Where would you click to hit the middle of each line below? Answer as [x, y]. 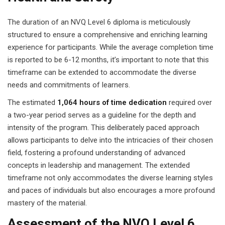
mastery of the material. [47, 203]
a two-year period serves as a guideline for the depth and [102, 115]
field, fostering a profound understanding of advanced [96, 153]
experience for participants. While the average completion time [110, 47]
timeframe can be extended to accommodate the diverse [102, 72]
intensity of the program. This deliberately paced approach [103, 128]
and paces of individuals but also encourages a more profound [111, 190]
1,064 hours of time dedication [112, 102]
